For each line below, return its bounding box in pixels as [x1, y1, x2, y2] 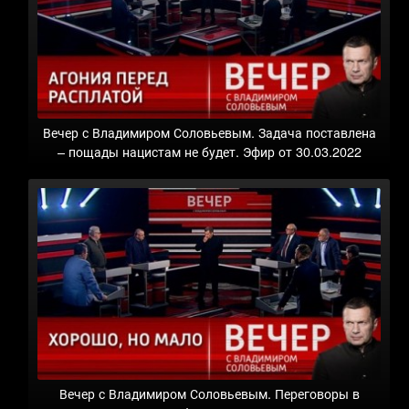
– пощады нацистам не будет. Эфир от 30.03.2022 [57, 141, 362, 161]
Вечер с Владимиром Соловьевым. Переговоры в [58, 383, 360, 404]
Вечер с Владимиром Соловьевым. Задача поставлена [42, 121, 376, 142]
